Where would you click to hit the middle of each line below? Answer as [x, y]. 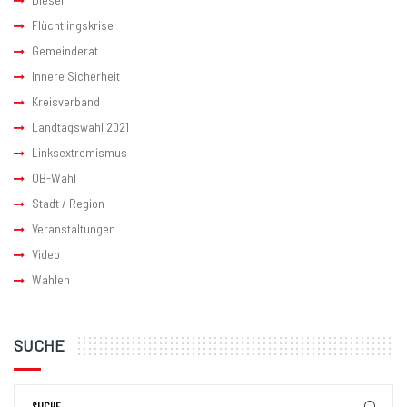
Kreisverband [66, 102]
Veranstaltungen [74, 229]
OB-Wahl [54, 178]
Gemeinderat [65, 51]
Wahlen [51, 280]
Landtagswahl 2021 [80, 127]
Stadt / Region [68, 203]
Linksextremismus [79, 153]
